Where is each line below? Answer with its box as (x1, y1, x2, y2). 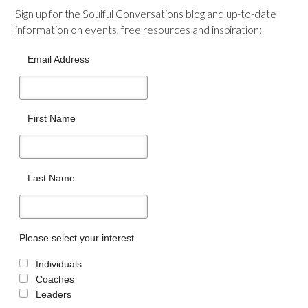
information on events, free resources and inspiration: (15, 22, 263, 36)
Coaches (35, 274, 74, 285)
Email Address (27, 53, 90, 65)
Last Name (27, 173, 76, 184)
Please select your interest (19, 232, 135, 244)
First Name (27, 113, 76, 124)
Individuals (35, 258, 82, 270)
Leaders (35, 289, 71, 300)
